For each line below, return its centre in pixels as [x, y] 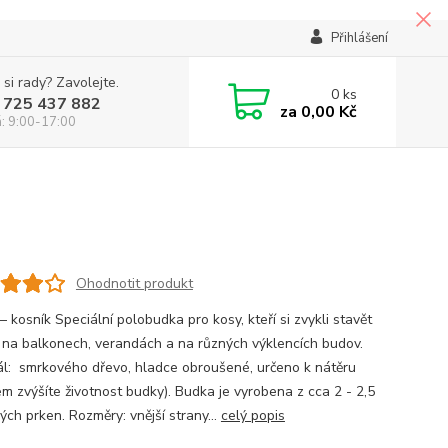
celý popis [252, 415]
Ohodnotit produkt [134, 283]
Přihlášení [359, 38]
